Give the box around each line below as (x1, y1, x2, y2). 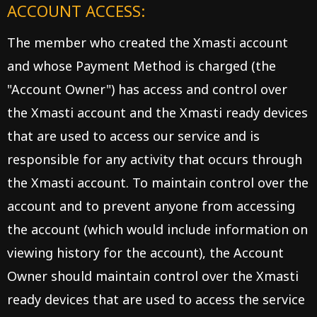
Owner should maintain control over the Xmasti (7, 267, 299, 284)
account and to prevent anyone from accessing (7, 197, 295, 214)
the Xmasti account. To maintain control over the (7, 174, 309, 191)
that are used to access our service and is (7, 127, 260, 144)
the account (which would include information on (7, 221, 308, 238)
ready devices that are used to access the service (7, 291, 305, 308)
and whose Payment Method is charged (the (7, 57, 276, 74)
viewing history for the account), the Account (7, 244, 284, 261)
